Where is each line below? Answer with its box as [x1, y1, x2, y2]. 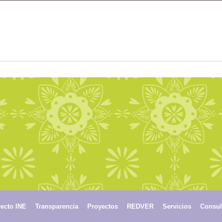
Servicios [162, 202, 191, 210]
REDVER [126, 202, 154, 210]
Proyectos [87, 202, 118, 210]
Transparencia [35, 202, 78, 210]
